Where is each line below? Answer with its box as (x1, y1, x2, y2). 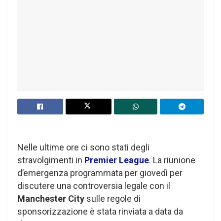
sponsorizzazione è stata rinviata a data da (17, 206, 183, 217)
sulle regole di (86, 193, 141, 204)
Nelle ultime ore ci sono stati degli (17, 142, 149, 152)
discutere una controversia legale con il (17, 180, 170, 191)
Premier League (84, 154, 149, 165)
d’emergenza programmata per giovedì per (17, 167, 183, 178)
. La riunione (149, 154, 195, 165)
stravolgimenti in (17, 154, 84, 165)
